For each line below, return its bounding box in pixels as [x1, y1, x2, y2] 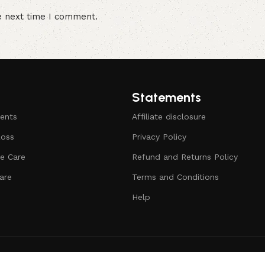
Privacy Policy [132, 132, 187, 142]
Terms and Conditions [132, 172, 219, 182]
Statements [132, 89, 202, 106]
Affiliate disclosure [132, 112, 206, 122]
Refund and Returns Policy [132, 152, 238, 162]
